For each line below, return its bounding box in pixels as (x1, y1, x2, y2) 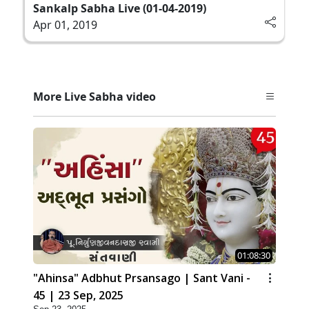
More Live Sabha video (33, 88, 156, 104)
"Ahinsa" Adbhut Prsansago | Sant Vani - (33, 270, 250, 286)
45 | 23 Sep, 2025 (33, 288, 123, 303)
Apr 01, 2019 (33, 17, 97, 32)
